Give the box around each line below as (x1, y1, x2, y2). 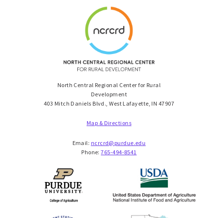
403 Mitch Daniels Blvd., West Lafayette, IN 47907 (43, 99, 175, 107)
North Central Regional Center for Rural (57, 81, 161, 89)
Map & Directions (86, 119, 132, 127)
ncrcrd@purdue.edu (91, 139, 146, 146)
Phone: (81, 148, 101, 156)
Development (91, 90, 127, 98)
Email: (72, 139, 91, 146)
